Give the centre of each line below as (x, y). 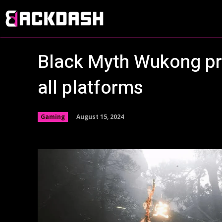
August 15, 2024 (100, 116)
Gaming (53, 117)
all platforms (90, 88)
